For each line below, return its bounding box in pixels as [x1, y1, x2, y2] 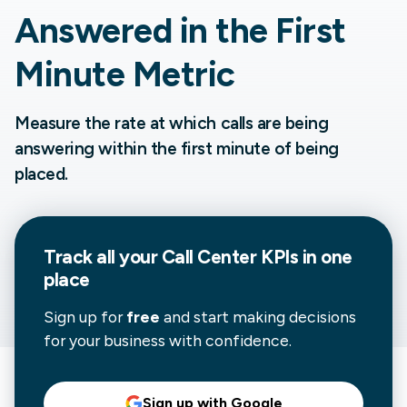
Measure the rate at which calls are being [15, 113, 329, 134]
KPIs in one [256, 245, 352, 269]
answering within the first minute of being [15, 138, 339, 160]
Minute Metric [15, 54, 235, 96]
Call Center [161, 245, 257, 269]
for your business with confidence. [44, 331, 292, 351]
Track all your [44, 245, 162, 269]
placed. [15, 164, 68, 185]
